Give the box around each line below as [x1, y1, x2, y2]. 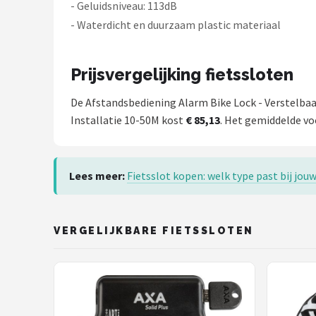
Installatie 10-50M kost [71, 113, 186, 127]
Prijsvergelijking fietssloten [71, 64, 293, 85]
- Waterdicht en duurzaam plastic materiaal [71, 18, 281, 32]
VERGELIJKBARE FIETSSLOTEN [54, 225, 254, 236]
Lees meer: [69, 169, 125, 183]
